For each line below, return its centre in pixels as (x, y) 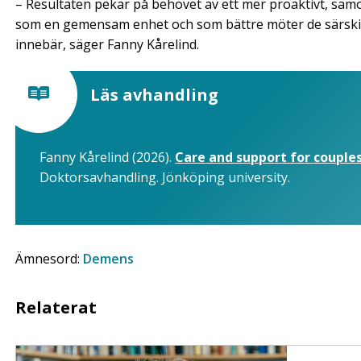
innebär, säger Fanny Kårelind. (109, 44)
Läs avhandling (154, 94)
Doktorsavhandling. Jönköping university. (165, 177)
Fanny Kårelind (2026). (107, 157)
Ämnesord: (49, 258)
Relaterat (56, 307)
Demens (108, 258)
